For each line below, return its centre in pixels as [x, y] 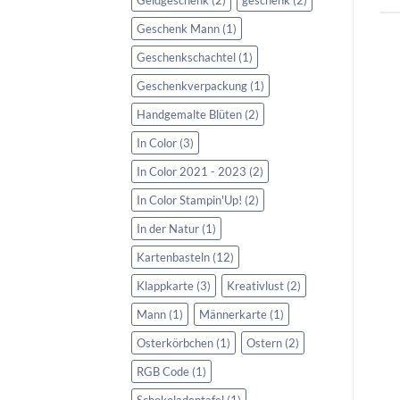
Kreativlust [255, 285]
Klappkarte [165, 285]
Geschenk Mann [178, 28]
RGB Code [163, 371]
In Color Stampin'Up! [189, 200]
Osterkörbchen [175, 342]
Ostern [264, 342]
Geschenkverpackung [192, 85]
